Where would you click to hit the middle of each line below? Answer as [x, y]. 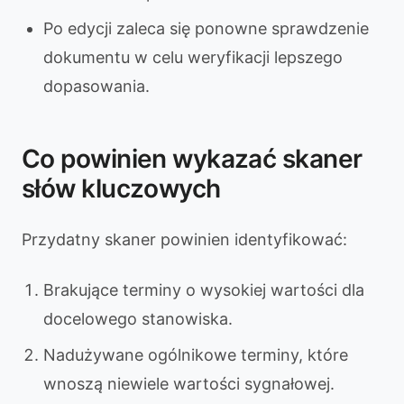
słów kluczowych [121, 188]
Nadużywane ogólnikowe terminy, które [196, 355]
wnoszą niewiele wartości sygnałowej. [189, 384]
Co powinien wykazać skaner [192, 159]
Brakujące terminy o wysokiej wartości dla [204, 290]
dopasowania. [96, 86]
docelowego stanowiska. [138, 319]
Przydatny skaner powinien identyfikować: [184, 239]
